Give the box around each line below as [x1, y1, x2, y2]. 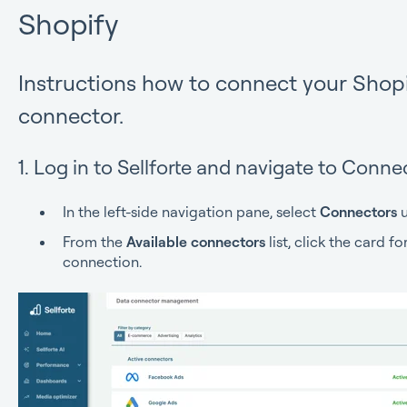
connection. [62, 253, 142, 272]
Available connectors [125, 233, 265, 252]
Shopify [17, 5, 119, 43]
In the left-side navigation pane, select [62, 203, 320, 222]
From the [62, 233, 126, 252]
